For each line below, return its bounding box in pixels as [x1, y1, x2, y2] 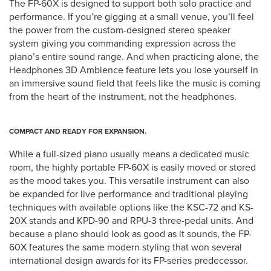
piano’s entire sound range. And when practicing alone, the [9, 49, 259, 64]
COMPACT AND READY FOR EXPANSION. [9, 125, 146, 137]
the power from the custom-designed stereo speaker [9, 22, 230, 37]
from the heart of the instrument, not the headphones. [9, 89, 237, 103]
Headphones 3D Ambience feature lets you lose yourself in [9, 62, 258, 77]
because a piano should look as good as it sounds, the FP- [9, 226, 252, 241]
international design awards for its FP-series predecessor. [9, 253, 248, 267]
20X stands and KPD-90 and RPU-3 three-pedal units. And [9, 213, 253, 227]
